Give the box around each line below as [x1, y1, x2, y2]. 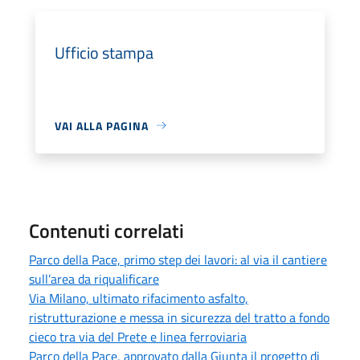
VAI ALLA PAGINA [55, 117, 149, 134]
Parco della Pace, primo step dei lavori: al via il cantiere [29, 249, 327, 269]
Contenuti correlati [29, 215, 184, 245]
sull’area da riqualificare [29, 268, 159, 288]
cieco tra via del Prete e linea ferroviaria [29, 326, 247, 346]
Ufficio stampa [55, 39, 153, 65]
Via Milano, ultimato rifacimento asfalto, [29, 288, 248, 308]
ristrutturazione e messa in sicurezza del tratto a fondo [29, 307, 329, 327]
